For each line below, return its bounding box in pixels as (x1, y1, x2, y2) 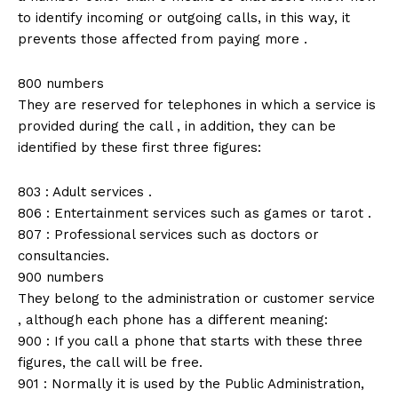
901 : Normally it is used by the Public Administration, (18, 376, 364, 393)
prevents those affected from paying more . (18, 31, 307, 48)
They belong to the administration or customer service (18, 291, 375, 307)
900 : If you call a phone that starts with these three (18, 333, 362, 350)
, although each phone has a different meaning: (18, 312, 328, 329)
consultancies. (18, 248, 109, 265)
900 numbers (18, 269, 104, 286)
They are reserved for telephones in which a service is (18, 97, 376, 114)
